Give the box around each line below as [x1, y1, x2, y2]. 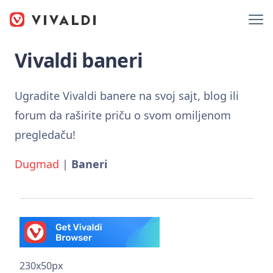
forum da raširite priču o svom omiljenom [15, 108, 231, 122]
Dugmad [15, 157, 59, 171]
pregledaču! [15, 127, 76, 142]
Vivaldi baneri [15, 47, 143, 73]
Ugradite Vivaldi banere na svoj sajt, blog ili [15, 88, 239, 103]
